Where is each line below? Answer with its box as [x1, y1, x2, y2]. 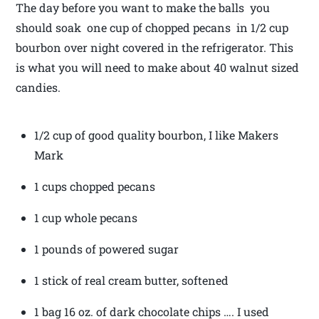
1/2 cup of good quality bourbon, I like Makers [34, 127, 278, 143]
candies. [16, 80, 61, 95]
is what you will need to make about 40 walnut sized [16, 60, 300, 75]
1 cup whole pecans [34, 210, 137, 226]
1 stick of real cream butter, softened [34, 273, 229, 288]
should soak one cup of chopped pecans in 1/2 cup [16, 20, 289, 36]
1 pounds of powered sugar [34, 241, 179, 257]
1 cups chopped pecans [34, 179, 155, 194]
